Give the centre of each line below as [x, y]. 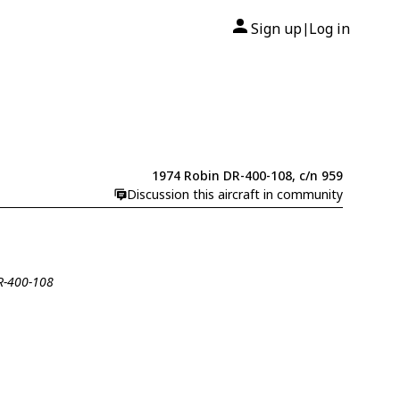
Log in [329, 29]
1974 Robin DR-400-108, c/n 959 [247, 176]
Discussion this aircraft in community [234, 195]
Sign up [276, 29]
